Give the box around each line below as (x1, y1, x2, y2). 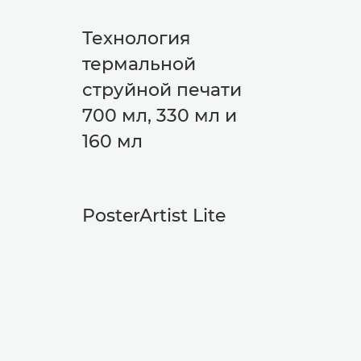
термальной (82, 53, 196, 75)
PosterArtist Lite (82, 205, 226, 226)
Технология (82, 27, 190, 49)
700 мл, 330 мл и (82, 105, 237, 127)
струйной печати (82, 79, 242, 101)
